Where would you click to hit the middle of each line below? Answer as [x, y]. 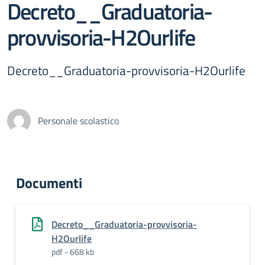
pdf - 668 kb [73, 252]
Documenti [49, 183]
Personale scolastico [78, 121]
